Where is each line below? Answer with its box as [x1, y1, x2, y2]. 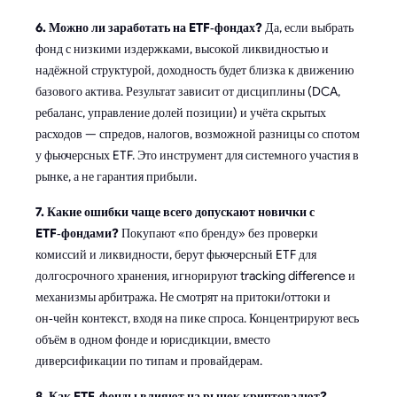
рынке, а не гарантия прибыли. [35, 167, 197, 184]
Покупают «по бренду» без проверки [119, 224, 318, 241]
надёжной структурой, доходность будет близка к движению [35, 61, 354, 78]
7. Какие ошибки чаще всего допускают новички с [35, 203, 315, 220]
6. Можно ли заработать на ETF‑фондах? [35, 19, 262, 35]
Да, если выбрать [262, 19, 354, 35]
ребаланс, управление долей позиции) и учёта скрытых [35, 104, 326, 121]
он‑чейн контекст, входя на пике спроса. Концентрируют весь [35, 309, 359, 326]
